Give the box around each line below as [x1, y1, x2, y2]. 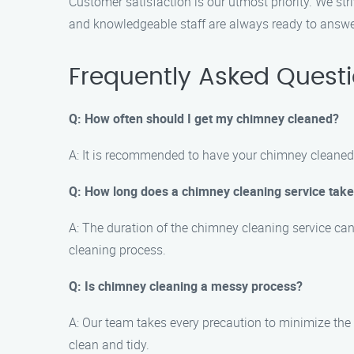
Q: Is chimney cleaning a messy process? [69, 277, 303, 295]
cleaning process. [69, 241, 166, 258]
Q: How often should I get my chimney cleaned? [69, 110, 339, 127]
